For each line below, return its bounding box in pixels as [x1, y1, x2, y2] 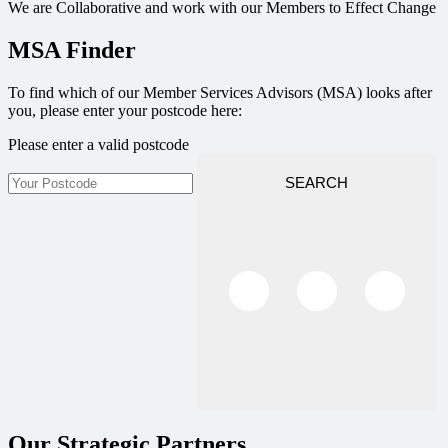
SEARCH [285, 173, 349, 191]
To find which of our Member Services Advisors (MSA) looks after [8, 83, 432, 101]
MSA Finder [8, 37, 136, 64]
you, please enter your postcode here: [8, 101, 242, 119]
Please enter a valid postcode [8, 135, 189, 153]
